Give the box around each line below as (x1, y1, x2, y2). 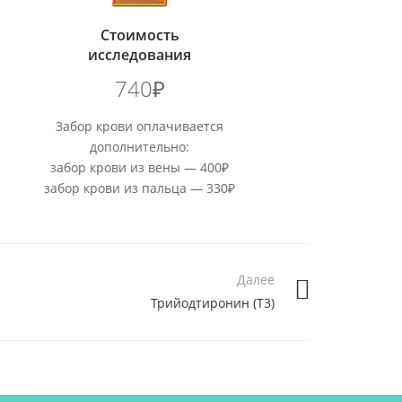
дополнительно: (90, 138, 190, 155)
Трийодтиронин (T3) (151, 294, 275, 311)
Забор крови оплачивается (56, 118, 224, 135)
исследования (88, 45, 192, 65)
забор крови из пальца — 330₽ (44, 179, 236, 197)
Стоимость (100, 25, 179, 45)
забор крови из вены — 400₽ (50, 159, 230, 176)
